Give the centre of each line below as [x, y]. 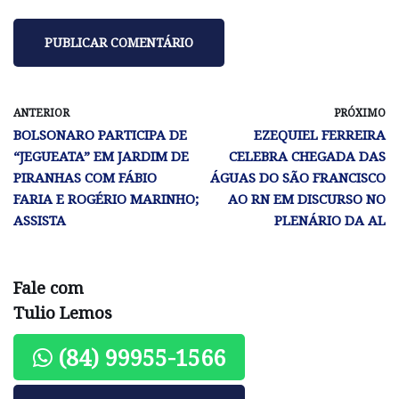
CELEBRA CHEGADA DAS [307, 156]
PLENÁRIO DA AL [330, 220]
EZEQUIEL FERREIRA [320, 135]
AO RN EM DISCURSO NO [307, 199]
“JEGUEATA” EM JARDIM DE [101, 156]
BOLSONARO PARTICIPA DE [100, 135]
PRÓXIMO [360, 113]
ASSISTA [40, 220]
